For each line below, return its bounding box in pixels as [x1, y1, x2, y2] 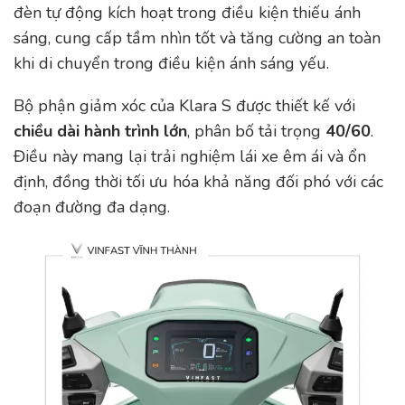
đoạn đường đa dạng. [14, 195, 170, 218]
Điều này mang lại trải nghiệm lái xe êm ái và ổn [14, 145, 366, 167]
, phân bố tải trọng [187, 119, 325, 142]
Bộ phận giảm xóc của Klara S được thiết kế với [14, 94, 355, 117]
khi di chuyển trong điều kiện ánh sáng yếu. [14, 52, 329, 75]
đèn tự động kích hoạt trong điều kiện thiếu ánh [14, 2, 361, 24]
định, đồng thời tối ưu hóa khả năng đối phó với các [14, 170, 383, 193]
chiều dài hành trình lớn [14, 119, 187, 142]
